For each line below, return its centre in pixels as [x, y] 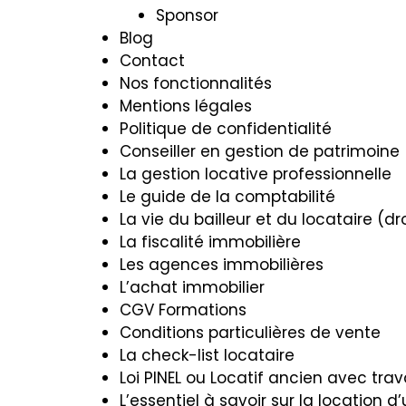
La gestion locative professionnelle [256, 174]
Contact [152, 61]
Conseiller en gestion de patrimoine [260, 151]
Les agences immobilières [222, 265]
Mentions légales [186, 106]
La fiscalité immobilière [210, 242]
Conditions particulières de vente [250, 333]
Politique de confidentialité [226, 129]
